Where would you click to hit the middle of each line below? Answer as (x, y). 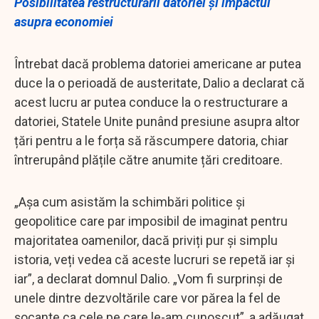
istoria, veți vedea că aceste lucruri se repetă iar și (155, 259)
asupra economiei (64, 21)
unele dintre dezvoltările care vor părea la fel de (147, 298)
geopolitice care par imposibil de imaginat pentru (151, 221)
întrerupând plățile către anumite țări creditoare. (148, 159)
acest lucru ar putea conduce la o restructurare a (151, 102)
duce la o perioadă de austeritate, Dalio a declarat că (159, 83)
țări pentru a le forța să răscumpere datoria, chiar (151, 140)
